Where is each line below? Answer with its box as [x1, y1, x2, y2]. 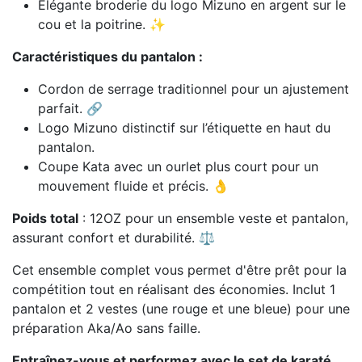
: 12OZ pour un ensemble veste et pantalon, [78, 210, 348, 227]
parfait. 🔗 [38, 100, 103, 117]
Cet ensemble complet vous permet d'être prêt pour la [12, 262, 347, 279]
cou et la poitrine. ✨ [38, 16, 166, 33]
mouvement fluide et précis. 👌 [38, 178, 229, 195]
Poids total [12, 210, 78, 227]
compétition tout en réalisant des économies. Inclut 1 [12, 281, 335, 298]
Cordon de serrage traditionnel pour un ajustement [38, 81, 349, 98]
